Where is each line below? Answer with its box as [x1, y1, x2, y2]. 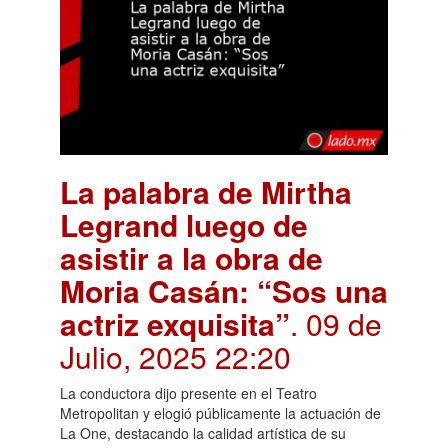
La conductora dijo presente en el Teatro [60, 382, 317, 403]
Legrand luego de [60, 202, 308, 246]
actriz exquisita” [60, 301, 290, 345]
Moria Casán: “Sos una [60, 268, 388, 312]
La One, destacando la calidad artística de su [60, 422, 346, 443]
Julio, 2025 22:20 [60, 334, 291, 378]
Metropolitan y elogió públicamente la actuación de [60, 402, 381, 423]
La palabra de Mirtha [60, 169, 352, 213]
